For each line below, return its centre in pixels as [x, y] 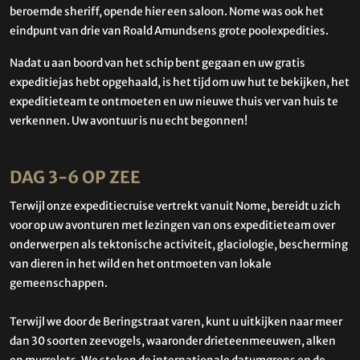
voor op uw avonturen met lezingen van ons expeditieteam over [172, 226]
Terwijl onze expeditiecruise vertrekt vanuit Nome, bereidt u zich [175, 207]
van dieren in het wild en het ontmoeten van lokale [141, 264]
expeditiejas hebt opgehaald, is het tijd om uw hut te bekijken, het [180, 82]
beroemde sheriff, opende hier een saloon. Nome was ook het [167, 11]
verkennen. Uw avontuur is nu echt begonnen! [129, 121]
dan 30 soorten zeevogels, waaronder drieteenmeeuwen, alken [173, 342]
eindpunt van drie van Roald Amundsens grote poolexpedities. [169, 31]
